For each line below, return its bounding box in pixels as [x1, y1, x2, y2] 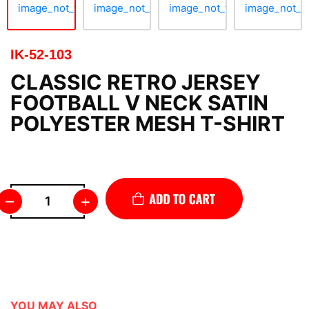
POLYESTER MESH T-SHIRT [10, 111, 285, 136]
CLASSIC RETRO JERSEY [10, 70, 261, 94]
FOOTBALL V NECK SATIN [10, 90, 268, 115]
